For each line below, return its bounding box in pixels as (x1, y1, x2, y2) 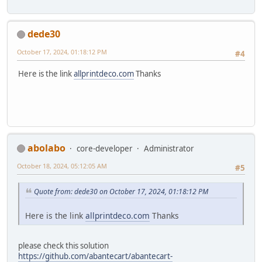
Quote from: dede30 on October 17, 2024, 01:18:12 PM (34, 187, 208, 197)
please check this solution (18, 240, 109, 251)
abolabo (27, 141, 65, 154)
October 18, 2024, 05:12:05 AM (17, 161, 107, 170)
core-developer (77, 143, 133, 154)
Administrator (144, 143, 194, 154)
